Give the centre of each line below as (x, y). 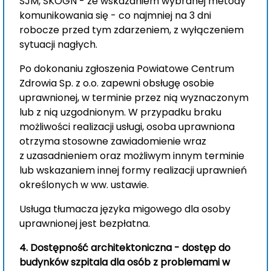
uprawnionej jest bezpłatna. (85, 224)
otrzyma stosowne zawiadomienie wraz (113, 141)
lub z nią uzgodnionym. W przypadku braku (120, 112)
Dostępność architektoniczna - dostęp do (130, 248)
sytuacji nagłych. (58, 44)
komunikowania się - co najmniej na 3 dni (115, 15)
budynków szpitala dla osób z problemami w (125, 262)
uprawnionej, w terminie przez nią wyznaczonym (134, 98)
